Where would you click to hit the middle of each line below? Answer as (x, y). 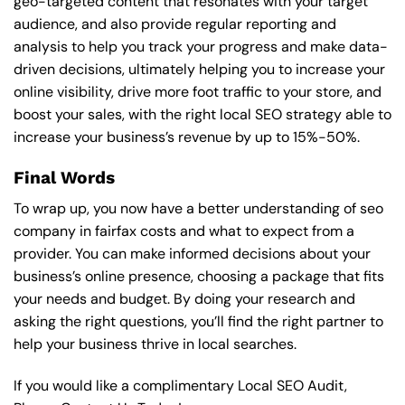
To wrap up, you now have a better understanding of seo (198, 209)
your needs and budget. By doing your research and (184, 299)
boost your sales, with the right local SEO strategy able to (202, 114)
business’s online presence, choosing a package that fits (199, 277)
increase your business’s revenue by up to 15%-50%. (187, 137)
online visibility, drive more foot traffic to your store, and (198, 91)
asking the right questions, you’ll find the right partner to (198, 322)
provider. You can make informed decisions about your (192, 254)
